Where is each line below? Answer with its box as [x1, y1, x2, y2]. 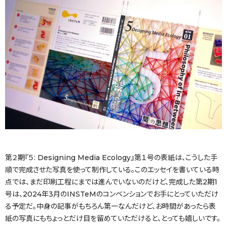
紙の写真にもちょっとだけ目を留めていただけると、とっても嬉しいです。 [5, 214, 220, 223]
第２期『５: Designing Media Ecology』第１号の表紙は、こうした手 [5, 153, 217, 163]
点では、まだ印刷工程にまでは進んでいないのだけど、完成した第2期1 [5, 177, 217, 187]
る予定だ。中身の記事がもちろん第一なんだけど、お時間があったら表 [5, 202, 216, 211]
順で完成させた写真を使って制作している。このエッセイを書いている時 [5, 165, 219, 175]
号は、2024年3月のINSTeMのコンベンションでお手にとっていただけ [5, 190, 218, 199]
